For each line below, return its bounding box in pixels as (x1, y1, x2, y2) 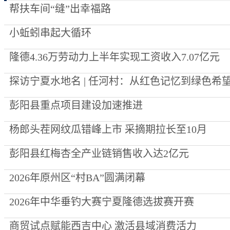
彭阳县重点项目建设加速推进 (9, 100, 143, 111)
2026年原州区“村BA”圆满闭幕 (9, 172, 145, 183)
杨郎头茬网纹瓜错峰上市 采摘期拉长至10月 (9, 124, 207, 135)
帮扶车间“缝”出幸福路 (9, 3, 111, 14)
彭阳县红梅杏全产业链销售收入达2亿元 (9, 148, 189, 159)
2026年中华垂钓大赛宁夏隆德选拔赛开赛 (9, 196, 194, 207)
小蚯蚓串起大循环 (9, 27, 91, 39)
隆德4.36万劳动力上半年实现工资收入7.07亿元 (9, 51, 220, 63)
